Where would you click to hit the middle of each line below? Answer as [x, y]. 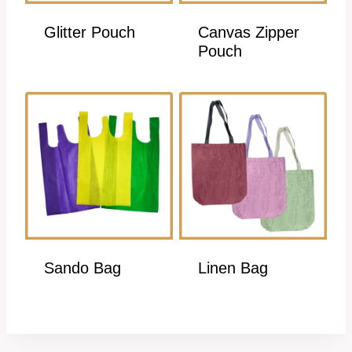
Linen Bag [233, 268]
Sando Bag [82, 268]
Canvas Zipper [249, 32]
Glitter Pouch [90, 32]
